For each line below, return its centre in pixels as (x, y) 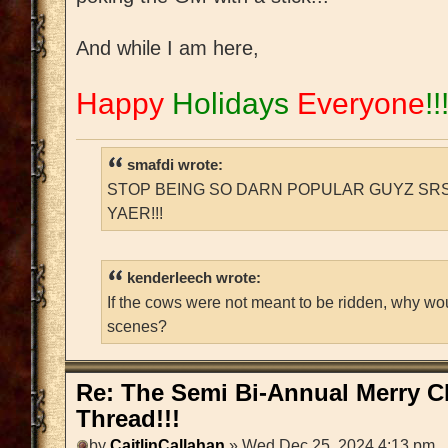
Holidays (234, 104)
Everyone (361, 104)
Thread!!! (128, 419)
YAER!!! (135, 213)
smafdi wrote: (175, 165)
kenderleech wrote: (194, 278)
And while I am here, (167, 48)
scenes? (137, 326)
